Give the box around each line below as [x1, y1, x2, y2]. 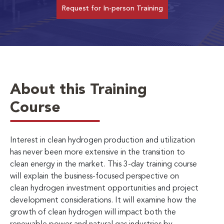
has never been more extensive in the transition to [10, 148, 185, 156]
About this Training [10, 82, 147, 97]
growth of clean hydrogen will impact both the [10, 208, 176, 216]
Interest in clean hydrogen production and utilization [10, 136, 195, 144]
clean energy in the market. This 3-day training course [10, 160, 197, 168]
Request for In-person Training [61, 4, 163, 12]
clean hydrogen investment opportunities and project [10, 184, 198, 192]
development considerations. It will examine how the [10, 196, 196, 204]
